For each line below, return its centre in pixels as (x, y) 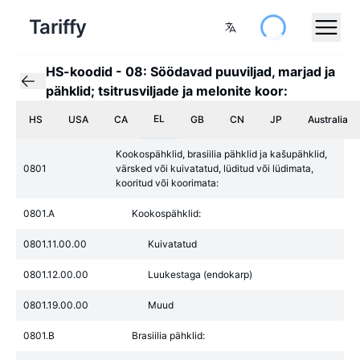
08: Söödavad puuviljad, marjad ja (230, 72)
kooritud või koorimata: (167, 183)
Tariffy (58, 27)
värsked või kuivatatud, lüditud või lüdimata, (215, 168)
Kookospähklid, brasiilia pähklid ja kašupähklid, (221, 154)
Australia (328, 119)
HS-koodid (79, 72)
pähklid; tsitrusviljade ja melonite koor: (167, 91)
